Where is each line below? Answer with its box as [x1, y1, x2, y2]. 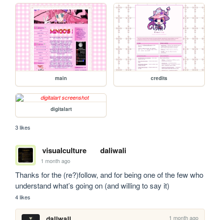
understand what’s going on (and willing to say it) [15, 180, 170, 191]
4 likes [15, 193, 31, 201]
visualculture [42, 145, 86, 156]
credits [150, 75, 167, 82]
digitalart [50, 106, 72, 113]
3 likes [15, 123, 31, 132]
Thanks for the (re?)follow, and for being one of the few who [15, 169, 204, 180]
